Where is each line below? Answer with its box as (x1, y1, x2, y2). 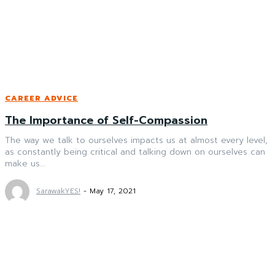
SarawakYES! (36, 185, 80, 197)
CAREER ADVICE (5, 93, 78, 104)
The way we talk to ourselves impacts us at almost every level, (5, 134, 268, 147)
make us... (5, 157, 45, 171)
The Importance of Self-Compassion (5, 112, 207, 130)
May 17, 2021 (90, 185, 136, 197)
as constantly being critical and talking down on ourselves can (5, 145, 265, 159)
